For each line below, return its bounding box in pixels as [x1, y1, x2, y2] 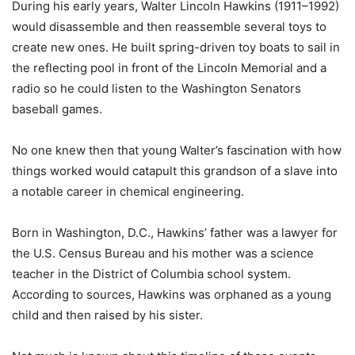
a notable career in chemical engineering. [12, 184, 244, 200]
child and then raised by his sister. [12, 307, 203, 323]
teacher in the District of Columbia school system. [12, 266, 291, 282]
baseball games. [12, 101, 102, 117]
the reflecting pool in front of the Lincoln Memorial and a [12, 60, 326, 76]
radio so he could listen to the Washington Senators [12, 81, 301, 97]
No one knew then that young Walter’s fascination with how [12, 143, 342, 158]
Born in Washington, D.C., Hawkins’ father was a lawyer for [12, 225, 338, 241]
